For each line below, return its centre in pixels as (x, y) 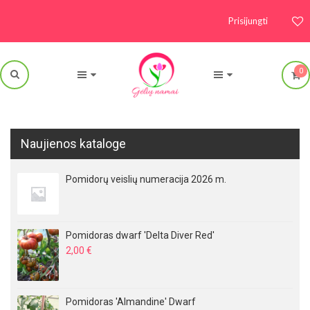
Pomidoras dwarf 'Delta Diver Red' (140, 235)
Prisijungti (248, 21)
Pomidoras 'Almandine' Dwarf (131, 302)
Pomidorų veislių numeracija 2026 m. (146, 179)
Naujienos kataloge (73, 143)
